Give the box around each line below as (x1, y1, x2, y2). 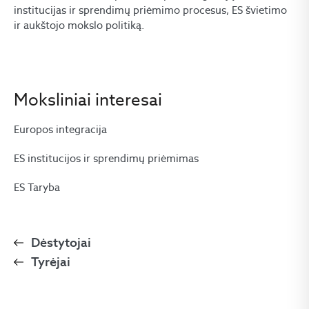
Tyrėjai (31, 254, 70, 270)
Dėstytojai (31, 235, 91, 250)
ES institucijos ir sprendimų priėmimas (14, 152, 199, 165)
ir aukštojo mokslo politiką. (14, 19, 144, 32)
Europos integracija (14, 123, 107, 136)
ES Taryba (14, 181, 60, 194)
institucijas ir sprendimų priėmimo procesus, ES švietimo (14, 3, 287, 17)
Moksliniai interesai (14, 89, 162, 110)
